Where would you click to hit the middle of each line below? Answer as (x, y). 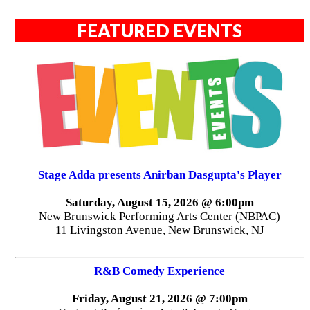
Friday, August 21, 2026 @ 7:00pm (159, 298)
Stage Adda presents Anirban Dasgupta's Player (159, 174)
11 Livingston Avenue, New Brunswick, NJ (159, 230)
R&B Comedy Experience (160, 271)
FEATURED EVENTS (160, 30)
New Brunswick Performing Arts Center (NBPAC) (160, 216)
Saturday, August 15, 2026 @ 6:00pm (159, 202)
